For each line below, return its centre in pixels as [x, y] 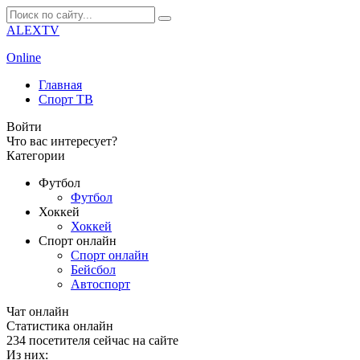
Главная [60, 85]
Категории [36, 155]
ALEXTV [33, 30]
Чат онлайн [38, 311]
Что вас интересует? [62, 141]
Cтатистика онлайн [60, 326]
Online [24, 57]
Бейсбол [93, 270]
